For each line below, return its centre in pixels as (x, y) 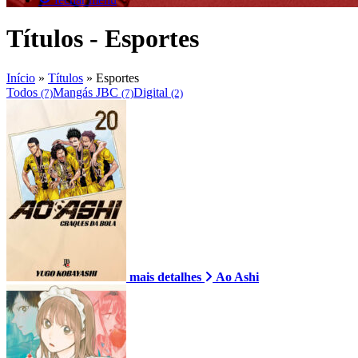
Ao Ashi (237, 276)
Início (21, 78)
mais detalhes (167, 276)
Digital (152, 92)
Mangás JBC (87, 92)
